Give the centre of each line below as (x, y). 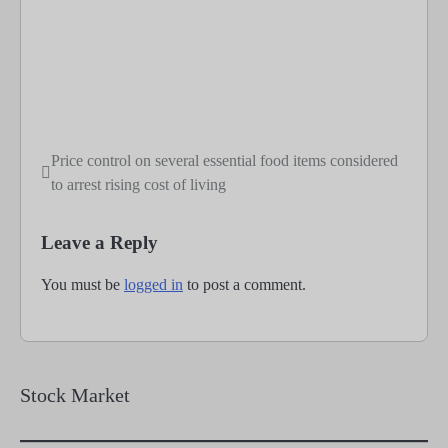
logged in (153, 285)
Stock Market (75, 395)
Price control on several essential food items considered (224, 161)
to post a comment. (244, 285)
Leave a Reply (99, 243)
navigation (94, 202)
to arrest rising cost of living (138, 185)
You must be (82, 285)
